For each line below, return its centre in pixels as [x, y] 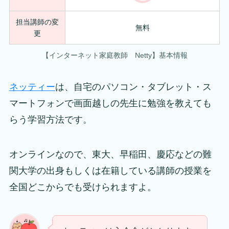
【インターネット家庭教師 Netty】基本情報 [114, 55]
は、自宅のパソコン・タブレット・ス [133, 87]
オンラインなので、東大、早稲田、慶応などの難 [110, 154]
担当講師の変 [37, 22]
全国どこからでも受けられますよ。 [83, 187]
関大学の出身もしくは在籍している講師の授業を [110, 170]
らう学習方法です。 [50, 119]
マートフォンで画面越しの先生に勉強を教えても [110, 103]
